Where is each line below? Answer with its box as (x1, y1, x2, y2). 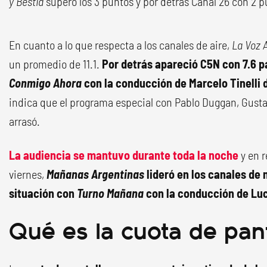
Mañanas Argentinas (46, 167, 144, 181)
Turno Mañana (77, 186, 146, 200)
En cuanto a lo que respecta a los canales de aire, (9, 38, 232, 52)
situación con (9, 186, 77, 200)
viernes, (9, 167, 46, 181)
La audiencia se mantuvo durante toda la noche (9, 148, 238, 162)
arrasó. (9, 114, 40, 128)
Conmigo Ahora (9, 76, 84, 90)
